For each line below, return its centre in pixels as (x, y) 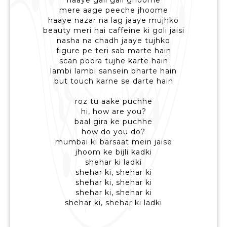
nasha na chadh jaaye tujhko (113, 41)
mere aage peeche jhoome (113, 10)
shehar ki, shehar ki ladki (113, 203)
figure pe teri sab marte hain (113, 51)
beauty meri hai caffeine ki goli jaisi (113, 31)
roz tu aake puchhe (113, 102)
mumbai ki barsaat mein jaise (113, 142)
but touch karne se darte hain (113, 81)
